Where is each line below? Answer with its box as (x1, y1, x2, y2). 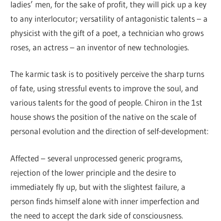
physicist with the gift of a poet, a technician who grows (10, 27, 204, 38)
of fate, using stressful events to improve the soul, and (10, 83, 199, 94)
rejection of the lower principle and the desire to (10, 167, 177, 178)
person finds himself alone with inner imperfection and (10, 195, 200, 206)
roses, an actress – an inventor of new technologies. (10, 41, 189, 52)
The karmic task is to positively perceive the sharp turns (10, 69, 205, 79)
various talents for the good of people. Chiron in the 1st (10, 97, 203, 108)
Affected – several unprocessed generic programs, (10, 152, 183, 163)
